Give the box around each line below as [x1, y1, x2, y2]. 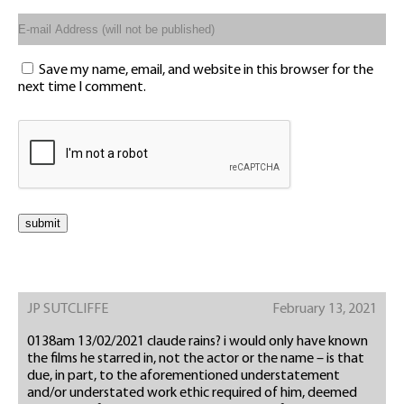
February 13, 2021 [272, 302, 377, 317]
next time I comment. [18, 80, 146, 96]
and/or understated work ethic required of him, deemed [27, 386, 357, 401]
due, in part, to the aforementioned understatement [27, 369, 340, 384]
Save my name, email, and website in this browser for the [39, 63, 373, 78]
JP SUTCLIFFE [27, 302, 108, 317]
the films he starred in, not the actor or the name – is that [27, 352, 364, 367]
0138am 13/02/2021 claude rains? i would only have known [27, 335, 368, 350]
